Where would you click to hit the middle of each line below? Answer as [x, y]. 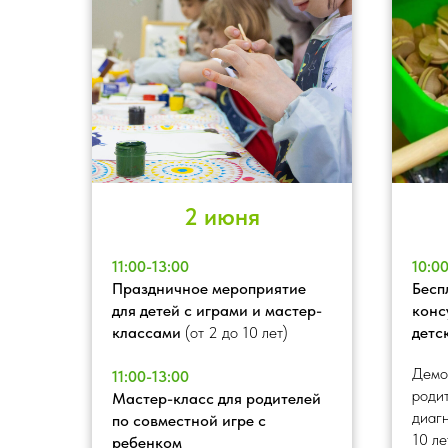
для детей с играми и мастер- [217, 310]
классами [148, 332]
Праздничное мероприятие [209, 288]
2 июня [222, 216]
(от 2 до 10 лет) [236, 332]
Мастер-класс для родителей [216, 398]
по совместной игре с [189, 420]
